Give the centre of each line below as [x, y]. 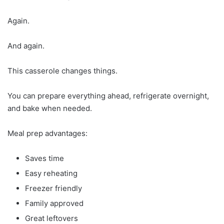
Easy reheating [51, 173]
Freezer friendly [53, 188]
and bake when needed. [50, 108]
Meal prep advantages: [47, 133]
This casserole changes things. [62, 70]
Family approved [54, 203]
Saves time [44, 158]
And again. [26, 45]
